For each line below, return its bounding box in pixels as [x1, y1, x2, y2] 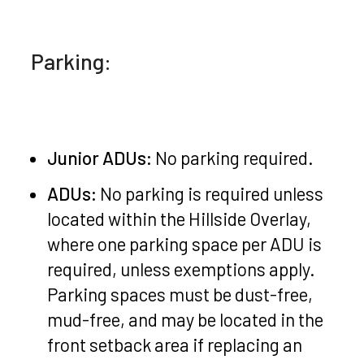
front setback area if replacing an [47, 334, 303, 356]
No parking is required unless [97, 183, 324, 205]
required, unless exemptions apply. [47, 258, 316, 280]
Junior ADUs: [47, 147, 153, 169]
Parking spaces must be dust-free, [47, 284, 314, 305]
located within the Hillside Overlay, [47, 208, 312, 230]
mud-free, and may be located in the [47, 309, 324, 331]
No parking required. [152, 147, 314, 169]
